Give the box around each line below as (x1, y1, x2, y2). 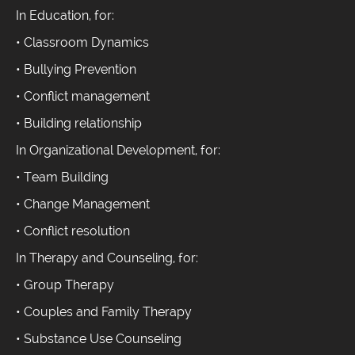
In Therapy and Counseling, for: (16, 250, 198, 266)
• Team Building (16, 170, 109, 185)
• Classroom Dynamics (16, 35, 149, 51)
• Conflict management (16, 89, 150, 105)
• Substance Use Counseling (16, 331, 181, 347)
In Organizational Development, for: (16, 143, 223, 158)
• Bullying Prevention (16, 62, 136, 78)
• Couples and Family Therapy (16, 304, 192, 320)
